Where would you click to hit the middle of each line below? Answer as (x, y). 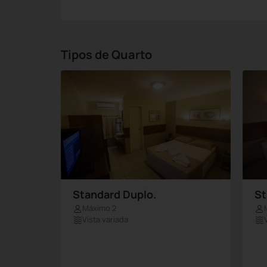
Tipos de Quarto (106, 55)
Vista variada (105, 220)
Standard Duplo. (114, 195)
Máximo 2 (99, 208)
